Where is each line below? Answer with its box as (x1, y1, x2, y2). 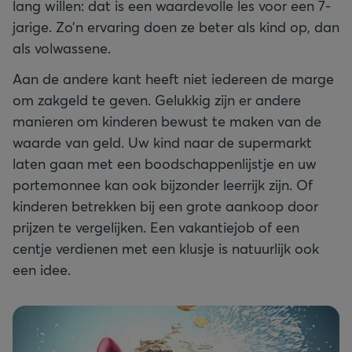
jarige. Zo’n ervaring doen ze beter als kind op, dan (13, 17, 339, 36)
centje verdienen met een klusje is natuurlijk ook (13, 239, 319, 258)
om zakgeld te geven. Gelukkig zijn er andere (13, 90, 301, 109)
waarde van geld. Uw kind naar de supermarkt (13, 133, 312, 152)
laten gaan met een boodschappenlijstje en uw (13, 154, 317, 173)
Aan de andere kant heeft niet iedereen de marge (13, 69, 334, 88)
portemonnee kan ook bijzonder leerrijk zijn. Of (13, 175, 313, 194)
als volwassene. (13, 38, 111, 57)
